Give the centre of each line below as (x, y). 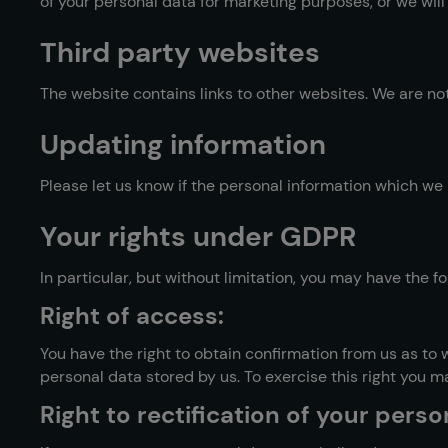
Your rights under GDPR (198, 236)
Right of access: (132, 315)
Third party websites (180, 52)
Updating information (183, 144)
